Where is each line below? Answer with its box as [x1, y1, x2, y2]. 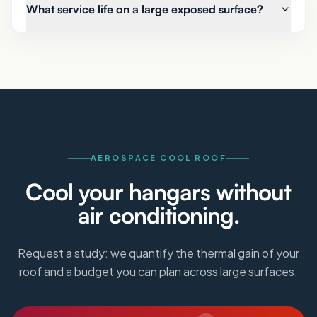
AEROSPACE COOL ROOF [91, 153, 226, 162]
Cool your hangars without [25, 178, 292, 206]
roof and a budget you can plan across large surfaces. [19, 264, 298, 279]
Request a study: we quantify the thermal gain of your [18, 246, 299, 260]
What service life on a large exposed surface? [26, 1, 263, 16]
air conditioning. [77, 201, 240, 229]
